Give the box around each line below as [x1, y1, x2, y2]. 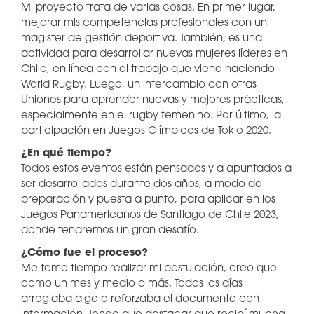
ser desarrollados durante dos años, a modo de [21, 179, 262, 190]
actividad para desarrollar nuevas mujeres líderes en [21, 49, 287, 60]
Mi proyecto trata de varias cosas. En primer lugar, [21, 3, 275, 13]
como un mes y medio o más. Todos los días [21, 279, 243, 289]
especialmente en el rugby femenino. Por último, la [21, 111, 281, 121]
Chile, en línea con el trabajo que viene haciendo [21, 64, 275, 75]
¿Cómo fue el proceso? [21, 248, 148, 259]
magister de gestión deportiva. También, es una [21, 34, 262, 44]
